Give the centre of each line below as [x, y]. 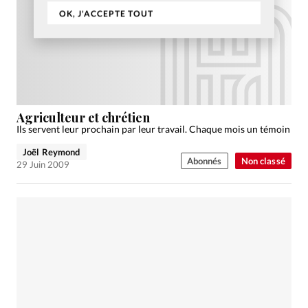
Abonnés [204, 161]
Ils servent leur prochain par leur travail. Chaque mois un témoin [153, 129]
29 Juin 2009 [43, 164]
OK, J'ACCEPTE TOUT [107, 13]
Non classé [263, 161]
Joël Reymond [52, 152]
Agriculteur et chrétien [83, 117]
